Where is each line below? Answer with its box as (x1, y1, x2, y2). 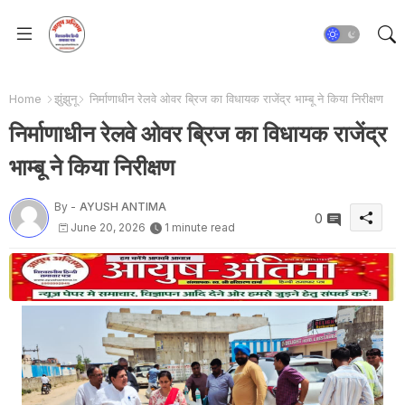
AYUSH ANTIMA (80, 199, 166, 213)
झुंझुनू (54, 91, 77, 106)
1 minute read (165, 220, 235, 234)
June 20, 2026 (71, 220, 146, 234)
